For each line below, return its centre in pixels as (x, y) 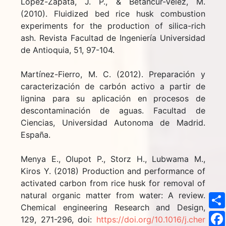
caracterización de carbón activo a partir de (113, 86)
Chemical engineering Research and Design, (113, 207)
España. (36, 134)
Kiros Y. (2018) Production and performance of (113, 171)
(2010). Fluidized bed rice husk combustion (113, 13)
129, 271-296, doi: (59, 219)
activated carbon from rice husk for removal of (113, 183)
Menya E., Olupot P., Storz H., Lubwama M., (113, 159)
